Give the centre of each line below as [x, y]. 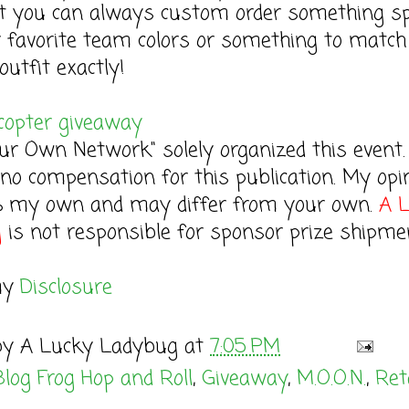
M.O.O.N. [331, 379]
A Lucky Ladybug [99, 347]
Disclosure [66, 288]
